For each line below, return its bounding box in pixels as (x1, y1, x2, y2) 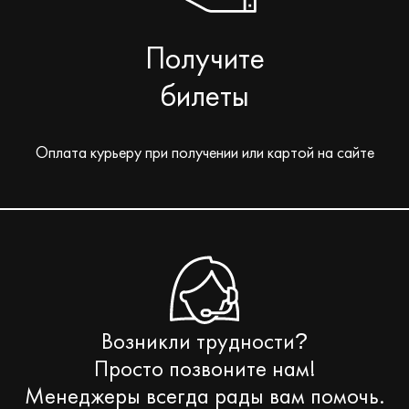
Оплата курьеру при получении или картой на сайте (35, 142, 374, 163)
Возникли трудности (101, 328, 295, 355)
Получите (144, 40, 265, 78)
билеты (160, 78, 249, 115)
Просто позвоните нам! (93, 355, 316, 383)
